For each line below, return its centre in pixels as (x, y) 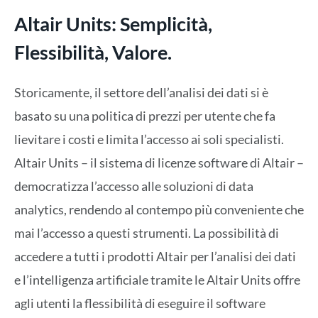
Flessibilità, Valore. (93, 53)
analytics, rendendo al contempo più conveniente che (159, 210)
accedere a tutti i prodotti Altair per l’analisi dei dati (155, 257)
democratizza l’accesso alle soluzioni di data (134, 186)
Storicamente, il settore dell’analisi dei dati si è (141, 93)
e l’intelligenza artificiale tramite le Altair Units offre (157, 280)
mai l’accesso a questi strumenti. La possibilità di (147, 233)
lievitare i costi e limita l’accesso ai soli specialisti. (149, 139)
